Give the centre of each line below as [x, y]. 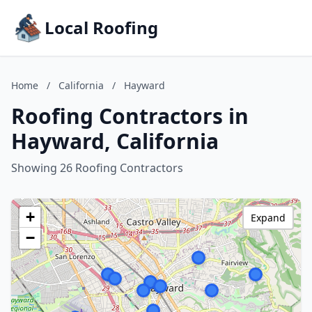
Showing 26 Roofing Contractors [97, 168]
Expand [268, 218]
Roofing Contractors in [130, 116]
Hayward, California [115, 141]
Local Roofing [101, 28]
